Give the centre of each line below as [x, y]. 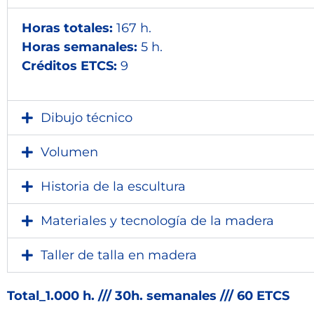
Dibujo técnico [87, 118]
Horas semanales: [80, 47]
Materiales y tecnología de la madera [157, 221]
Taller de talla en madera [119, 255]
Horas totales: [67, 28]
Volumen [69, 152]
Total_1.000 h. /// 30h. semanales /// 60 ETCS [148, 296]
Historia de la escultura [113, 186]
